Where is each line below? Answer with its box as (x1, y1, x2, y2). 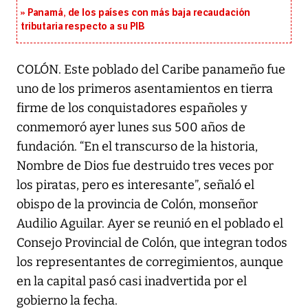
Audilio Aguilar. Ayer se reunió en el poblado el (16, 216, 283, 232)
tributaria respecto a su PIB (21, 21, 145, 33)
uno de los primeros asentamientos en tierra (16, 81, 273, 97)
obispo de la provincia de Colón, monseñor (16, 197, 258, 212)
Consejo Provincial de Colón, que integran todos (16, 235, 287, 251)
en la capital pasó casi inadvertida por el (16, 274, 247, 289)
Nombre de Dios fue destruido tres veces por (16, 158, 274, 174)
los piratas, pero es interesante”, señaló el (16, 177, 254, 193)
